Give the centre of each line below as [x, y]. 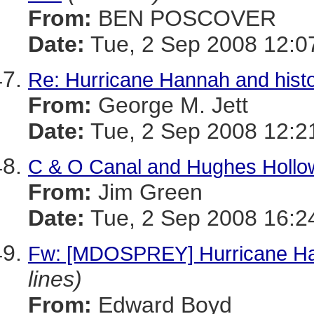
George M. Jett [170, 105]
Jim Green [147, 192]
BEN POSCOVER [184, 18]
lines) [55, 279]
